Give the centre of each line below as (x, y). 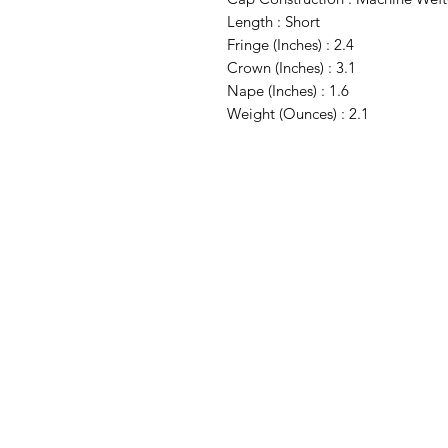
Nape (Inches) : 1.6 (288, 90)
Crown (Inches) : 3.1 (291, 67)
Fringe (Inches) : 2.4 (290, 44)
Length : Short (273, 21)
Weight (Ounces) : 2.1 (298, 113)
